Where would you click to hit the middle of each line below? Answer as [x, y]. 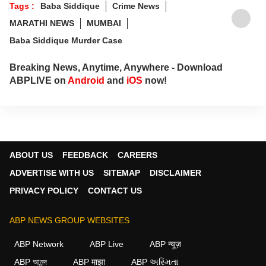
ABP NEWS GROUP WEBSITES [69, 220]
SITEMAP [122, 172]
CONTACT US [115, 190]
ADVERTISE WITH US [52, 172]
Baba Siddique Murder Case [66, 40]
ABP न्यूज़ [165, 244]
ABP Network [39, 244]
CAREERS [137, 155]
